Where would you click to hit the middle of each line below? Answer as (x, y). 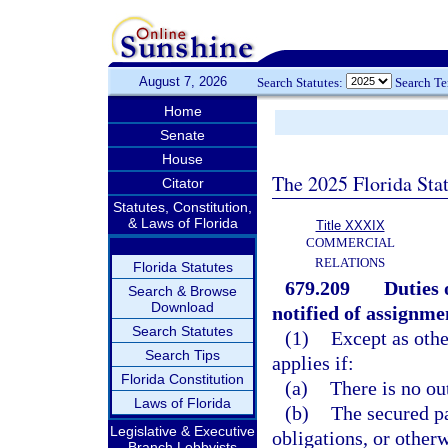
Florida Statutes (182, 267)
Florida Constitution (182, 379)
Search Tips (182, 355)
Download (182, 307)
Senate (182, 135)
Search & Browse (182, 291)
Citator (182, 183)
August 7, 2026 (182, 81)
